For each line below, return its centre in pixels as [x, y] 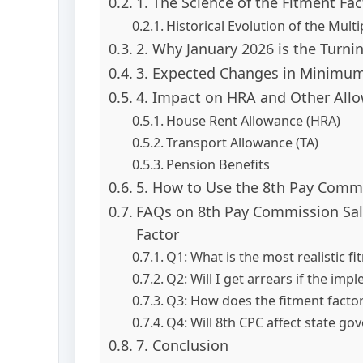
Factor [157, 234]
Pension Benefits [218, 164]
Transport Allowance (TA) [242, 142]
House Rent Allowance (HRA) [253, 120]
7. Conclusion [182, 345]
